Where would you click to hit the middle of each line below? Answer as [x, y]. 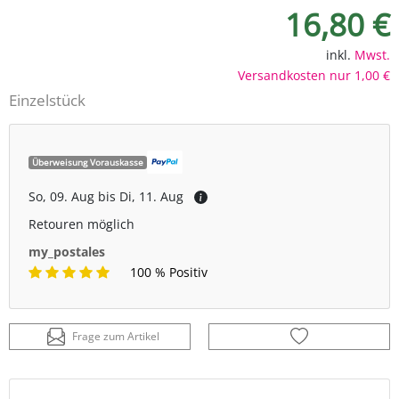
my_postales [67, 252]
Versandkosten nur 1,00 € [314, 76]
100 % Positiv [169, 273]
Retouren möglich [81, 224]
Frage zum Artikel [116, 337]
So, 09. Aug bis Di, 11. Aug [106, 197]
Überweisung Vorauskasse [88, 163]
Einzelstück [47, 101]
